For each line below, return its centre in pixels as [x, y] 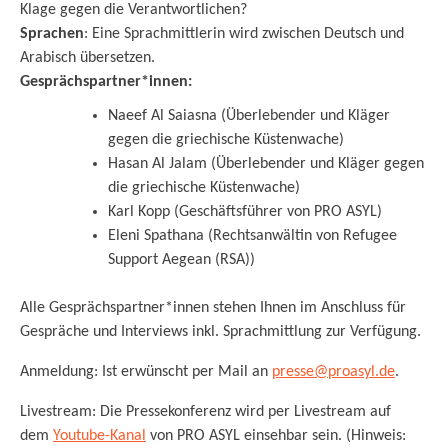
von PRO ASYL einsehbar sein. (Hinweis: [276, 435]
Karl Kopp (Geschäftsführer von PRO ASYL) [245, 211]
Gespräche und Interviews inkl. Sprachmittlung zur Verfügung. [220, 331]
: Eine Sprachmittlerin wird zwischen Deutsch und [244, 33]
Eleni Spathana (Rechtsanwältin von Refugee [252, 235]
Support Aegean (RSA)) [181, 259]
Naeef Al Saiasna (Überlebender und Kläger [249, 115]
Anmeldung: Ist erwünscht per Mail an [146, 371]
